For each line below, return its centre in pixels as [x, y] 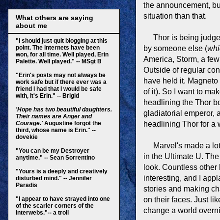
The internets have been [66, 47]
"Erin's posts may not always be [61, 75]
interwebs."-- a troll [42, 212]
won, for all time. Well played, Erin [62, 54]
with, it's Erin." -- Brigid [47, 96]
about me [31, 25]
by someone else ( [175, 48]
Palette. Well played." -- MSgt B [59, 61]
